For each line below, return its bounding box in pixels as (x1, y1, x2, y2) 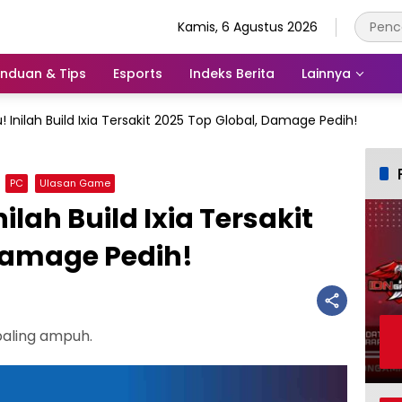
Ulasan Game (39, 176, 110, 190)
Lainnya (301, 64, 351, 83)
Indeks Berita (189, 64, 275, 83)
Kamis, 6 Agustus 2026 (178, 17, 318, 36)
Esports (113, 64, 162, 83)
